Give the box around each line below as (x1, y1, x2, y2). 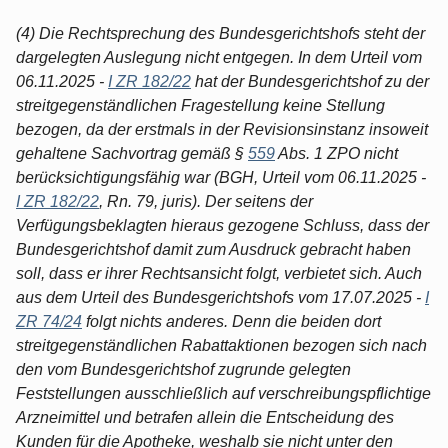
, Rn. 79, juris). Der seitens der (99, 192, 313, 210)
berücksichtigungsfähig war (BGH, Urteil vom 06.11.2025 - (16, 168, 426, 186)
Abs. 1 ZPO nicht (275, 144, 398, 162)
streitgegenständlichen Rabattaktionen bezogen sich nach (16, 336, 427, 354)
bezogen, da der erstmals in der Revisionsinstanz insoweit (16, 120, 428, 138)
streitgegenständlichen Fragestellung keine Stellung (16, 96, 385, 114)
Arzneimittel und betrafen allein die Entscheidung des (16, 408, 394, 426)
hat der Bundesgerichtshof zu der (191, 72, 429, 90)
